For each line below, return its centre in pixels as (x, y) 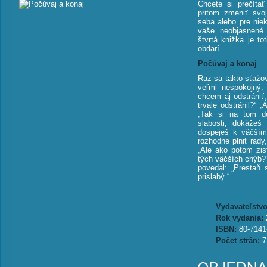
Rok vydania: (241, 218)
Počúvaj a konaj (227, 63)
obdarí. (210, 49)
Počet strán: (239, 240)
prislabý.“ (214, 177)
